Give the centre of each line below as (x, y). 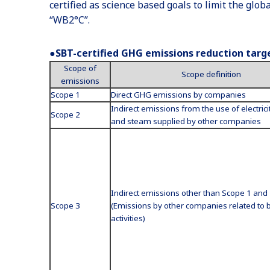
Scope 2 (65, 115)
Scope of (80, 68)
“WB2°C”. (69, 20)
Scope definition (211, 74)
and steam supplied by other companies (186, 121)
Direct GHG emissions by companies (178, 95)
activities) (128, 218)
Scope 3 (65, 206)
